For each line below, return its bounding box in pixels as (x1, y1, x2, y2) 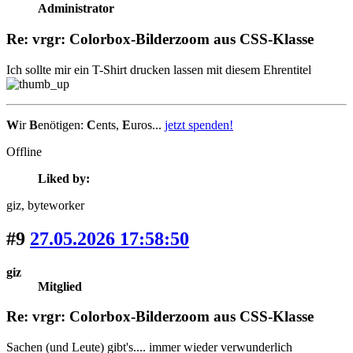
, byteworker (21, 198, 84, 212)
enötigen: (38, 117, 87, 132)
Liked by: (38, 171, 90, 185)
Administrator (38, 2, 114, 16)
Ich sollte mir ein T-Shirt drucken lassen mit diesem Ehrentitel (6, 62, 314, 76)
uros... (131, 117, 165, 132)
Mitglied (38, 279, 82, 293)
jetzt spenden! (165, 117, 233, 132)
